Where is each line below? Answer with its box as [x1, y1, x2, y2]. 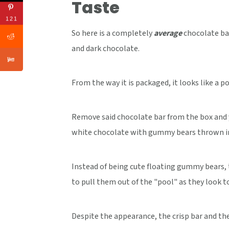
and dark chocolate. [71, 43, 140, 54]
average [153, 28, 182, 39]
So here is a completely [71, 28, 154, 39]
